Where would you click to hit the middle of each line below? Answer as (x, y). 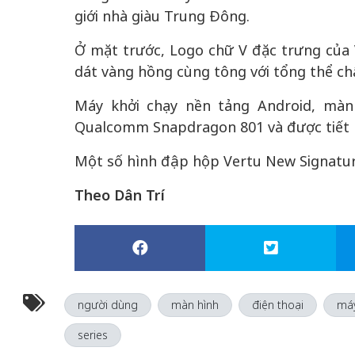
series (92, 335)
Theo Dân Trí (120, 195)
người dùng (107, 305)
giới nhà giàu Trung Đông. (162, 16)
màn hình (195, 305)
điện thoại (277, 305)
